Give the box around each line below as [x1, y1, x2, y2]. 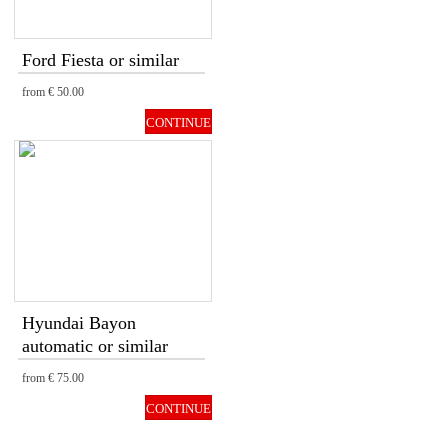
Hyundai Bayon [22, 313, 136, 333]
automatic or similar [22, 336, 168, 356]
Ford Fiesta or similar [22, 50, 179, 70]
